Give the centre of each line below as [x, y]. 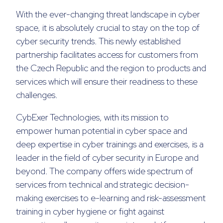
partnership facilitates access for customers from [107, 55]
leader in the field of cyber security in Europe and [107, 158]
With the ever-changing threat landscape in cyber [108, 14]
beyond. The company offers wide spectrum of [105, 171]
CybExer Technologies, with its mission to [92, 117]
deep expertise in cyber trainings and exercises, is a [110, 144]
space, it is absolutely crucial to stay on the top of [108, 28]
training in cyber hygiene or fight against [90, 212]
